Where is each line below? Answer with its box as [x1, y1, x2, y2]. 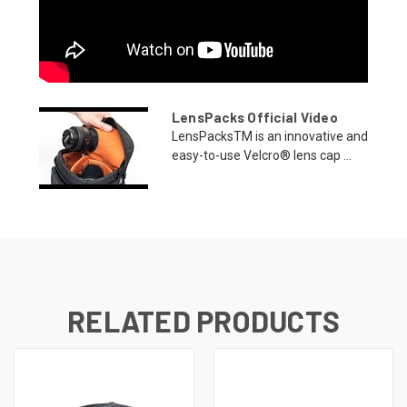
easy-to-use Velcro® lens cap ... [171, 147, 352, 163]
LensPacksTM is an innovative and [171, 128, 368, 144]
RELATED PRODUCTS [67, 303, 340, 338]
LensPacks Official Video [171, 108, 338, 125]
